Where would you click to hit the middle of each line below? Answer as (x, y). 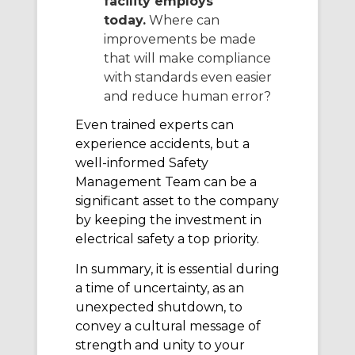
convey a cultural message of (168, 326)
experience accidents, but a (162, 143)
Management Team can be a (166, 181)
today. (125, 20)
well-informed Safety (142, 162)
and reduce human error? (187, 96)
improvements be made (180, 39)
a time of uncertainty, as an (160, 288)
